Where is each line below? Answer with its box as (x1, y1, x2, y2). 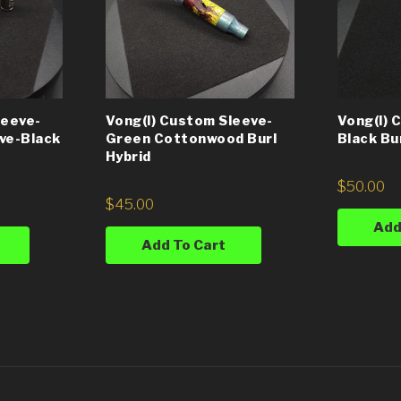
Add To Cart (141, 235, 226, 253)
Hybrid (105, 148, 151, 165)
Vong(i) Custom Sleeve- (105, 112, 273, 129)
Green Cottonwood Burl (105, 130, 277, 147)
